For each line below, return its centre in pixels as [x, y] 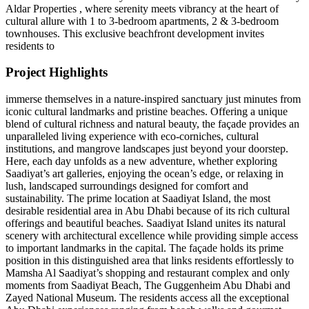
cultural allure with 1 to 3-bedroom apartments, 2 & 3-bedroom [142, 21]
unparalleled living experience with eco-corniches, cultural [132, 137]
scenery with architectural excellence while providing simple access [152, 236]
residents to [30, 46]
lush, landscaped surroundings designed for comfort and [127, 186]
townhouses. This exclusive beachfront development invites [135, 33]
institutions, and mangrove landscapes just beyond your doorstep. [147, 149]
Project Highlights [57, 72]
